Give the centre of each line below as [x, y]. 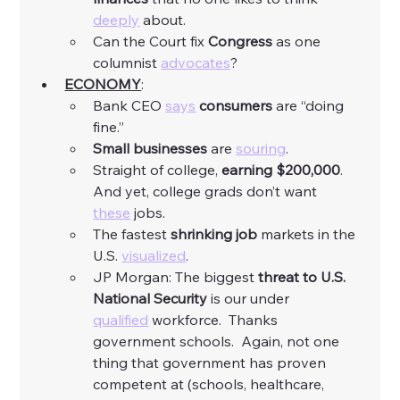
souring [261, 149]
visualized [154, 256]
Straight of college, [158, 170]
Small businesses [150, 149]
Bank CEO [129, 106]
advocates [196, 63]
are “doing [310, 106]
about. [165, 20]
